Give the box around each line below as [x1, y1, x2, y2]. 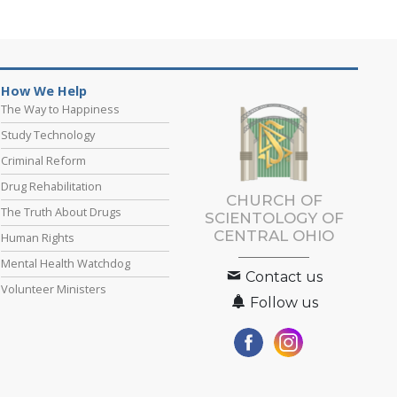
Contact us [242, 269, 323, 286]
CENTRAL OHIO [214, 227, 335, 245]
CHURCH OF [225, 191, 323, 210]
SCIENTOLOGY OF [204, 209, 344, 228]
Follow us [246, 294, 319, 312]
